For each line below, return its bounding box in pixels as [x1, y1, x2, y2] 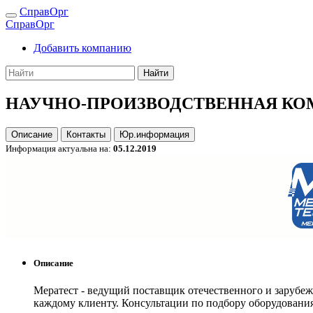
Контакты [66, 129, 105, 140]
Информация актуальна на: [6, 143, 113, 154]
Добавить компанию [34, 42, 131, 54]
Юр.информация [119, 129, 189, 140]
